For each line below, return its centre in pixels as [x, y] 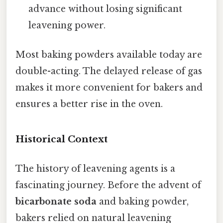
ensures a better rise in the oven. [89, 104]
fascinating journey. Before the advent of [108, 185]
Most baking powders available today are [109, 55]
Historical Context [61, 139]
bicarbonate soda [56, 201]
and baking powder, [143, 201]
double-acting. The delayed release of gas [109, 71]
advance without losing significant [106, 9]
